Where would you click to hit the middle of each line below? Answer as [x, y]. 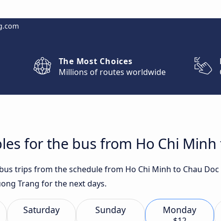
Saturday [41, 210]
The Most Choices [95, 61]
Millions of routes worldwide [112, 72]
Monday [180, 210]
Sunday [110, 210]
